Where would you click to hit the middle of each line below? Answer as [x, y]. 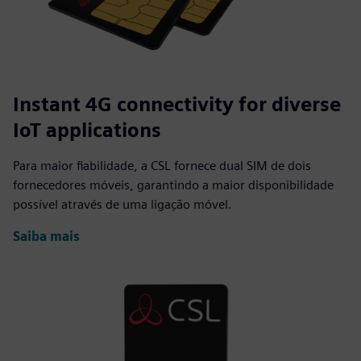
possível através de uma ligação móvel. [122, 204]
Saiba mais [46, 237]
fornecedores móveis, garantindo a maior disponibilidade [173, 185]
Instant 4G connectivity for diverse [177, 104]
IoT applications [87, 130]
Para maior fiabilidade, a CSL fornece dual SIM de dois [162, 166]
